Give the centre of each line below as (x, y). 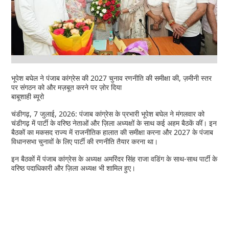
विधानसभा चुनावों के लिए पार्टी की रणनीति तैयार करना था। (85, 141)
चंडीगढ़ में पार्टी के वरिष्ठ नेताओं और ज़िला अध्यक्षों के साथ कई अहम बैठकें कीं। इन (114, 123)
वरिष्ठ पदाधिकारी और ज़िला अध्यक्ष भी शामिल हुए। (74, 168)
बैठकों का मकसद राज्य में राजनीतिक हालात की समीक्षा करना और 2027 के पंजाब (112, 132)
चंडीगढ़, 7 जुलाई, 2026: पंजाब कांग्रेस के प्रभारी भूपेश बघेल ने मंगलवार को (108, 113)
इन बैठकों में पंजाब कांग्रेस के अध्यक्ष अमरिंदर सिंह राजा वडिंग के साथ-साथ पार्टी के (114, 158)
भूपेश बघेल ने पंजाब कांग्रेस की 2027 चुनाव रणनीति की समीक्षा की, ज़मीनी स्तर (112, 78)
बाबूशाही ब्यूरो (28, 96)
